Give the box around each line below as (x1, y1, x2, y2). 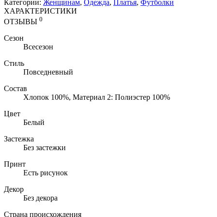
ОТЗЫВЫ (4, 17, 39, 26)
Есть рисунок (23, 169, 68, 177)
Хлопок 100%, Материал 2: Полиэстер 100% (23, 93, 170, 102)
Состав (4, 84, 27, 93)
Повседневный (23, 68, 73, 77)
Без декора (23, 194, 58, 202)
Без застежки (23, 143, 66, 152)
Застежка (4, 135, 34, 143)
